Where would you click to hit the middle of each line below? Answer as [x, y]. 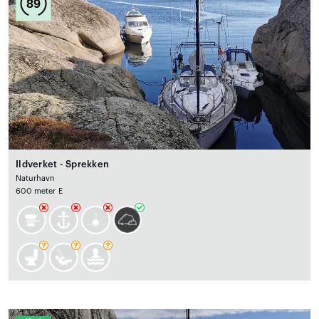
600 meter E [39, 192]
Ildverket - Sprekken [63, 164]
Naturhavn [36, 179]
